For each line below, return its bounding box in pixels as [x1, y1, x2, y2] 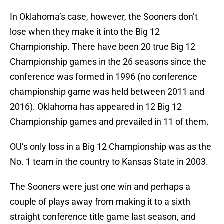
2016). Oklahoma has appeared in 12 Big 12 [10, 101, 182, 112]
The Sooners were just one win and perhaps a [10, 181, 190, 192]
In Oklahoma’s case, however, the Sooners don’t [10, 11, 198, 22]
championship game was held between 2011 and [10, 86, 204, 97]
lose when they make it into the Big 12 [10, 26, 160, 37]
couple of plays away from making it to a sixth [10, 196, 190, 207]
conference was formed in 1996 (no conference [10, 71, 197, 82]
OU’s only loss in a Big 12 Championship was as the [10, 141, 211, 152]
